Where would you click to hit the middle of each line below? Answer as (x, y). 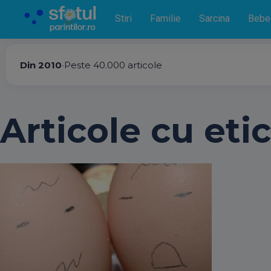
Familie (165, 18)
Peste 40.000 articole (113, 65)
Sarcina (214, 18)
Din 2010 (41, 65)
